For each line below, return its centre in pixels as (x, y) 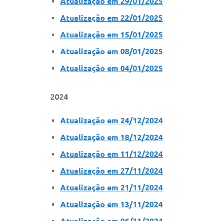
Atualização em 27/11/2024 (111, 170)
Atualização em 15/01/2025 (111, 34)
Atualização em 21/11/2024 (111, 187)
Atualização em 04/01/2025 (111, 68)
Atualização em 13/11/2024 (111, 204)
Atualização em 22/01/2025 (111, 18)
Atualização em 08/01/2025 (111, 51)
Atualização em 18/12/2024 (111, 137)
